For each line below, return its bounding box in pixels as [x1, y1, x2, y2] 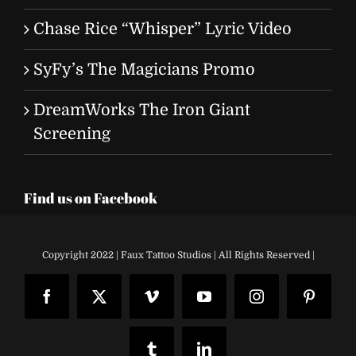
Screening [33, 124, 110, 143]
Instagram [255, 295, 313, 310]
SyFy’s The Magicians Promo [33, 60, 255, 79]
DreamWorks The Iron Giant [33, 100, 250, 119]
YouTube [203, 295, 255, 310]
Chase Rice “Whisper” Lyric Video [33, 19, 292, 38]
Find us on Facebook [24, 188, 157, 207]
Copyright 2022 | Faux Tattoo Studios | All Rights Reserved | [41, 250, 315, 261]
